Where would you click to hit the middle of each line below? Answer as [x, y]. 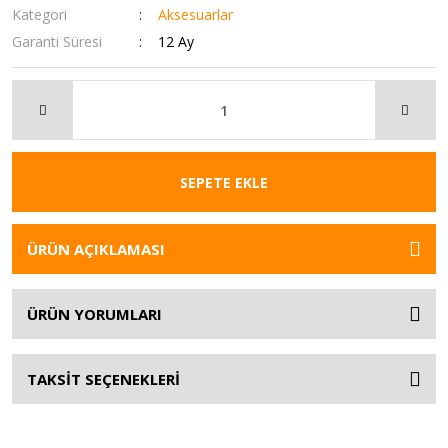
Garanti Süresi [57, 41]
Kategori [39, 14]
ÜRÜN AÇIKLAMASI [96, 249]
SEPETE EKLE [224, 182]
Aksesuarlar [196, 14]
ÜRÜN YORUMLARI [94, 314]
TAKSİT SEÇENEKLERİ [103, 379]
